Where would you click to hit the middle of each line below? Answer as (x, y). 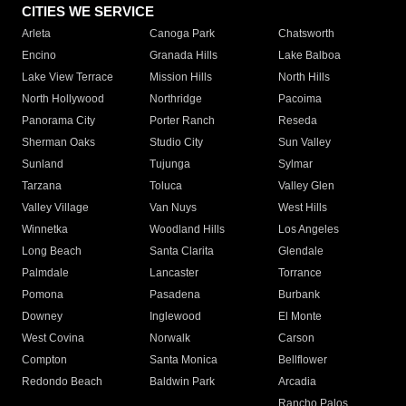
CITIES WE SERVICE (88, 12)
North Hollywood (63, 99)
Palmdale (45, 273)
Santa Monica (184, 360)
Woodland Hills (188, 230)
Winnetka (45, 230)
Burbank (299, 295)
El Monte (300, 317)
